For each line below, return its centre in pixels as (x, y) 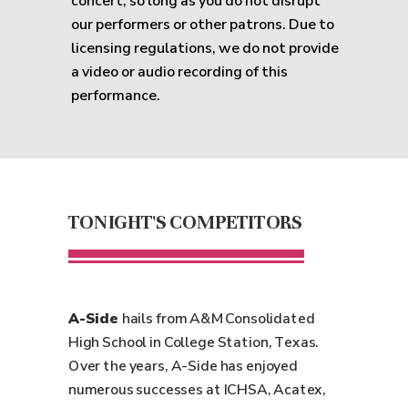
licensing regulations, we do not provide (205, 48)
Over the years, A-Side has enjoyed (183, 366)
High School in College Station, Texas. (194, 342)
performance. (116, 96)
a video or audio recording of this (179, 72)
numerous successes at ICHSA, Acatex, (198, 390)
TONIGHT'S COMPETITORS (185, 222)
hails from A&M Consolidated (218, 319)
